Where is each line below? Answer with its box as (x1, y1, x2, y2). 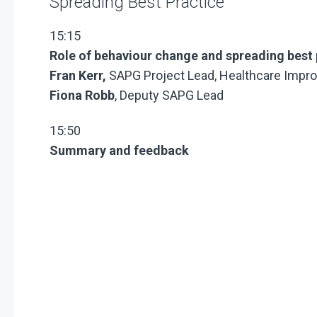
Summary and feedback (50, 143, 192, 158)
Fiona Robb (50, 87, 115, 103)
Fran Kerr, (50, 67, 109, 83)
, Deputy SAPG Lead (115, 87, 224, 103)
